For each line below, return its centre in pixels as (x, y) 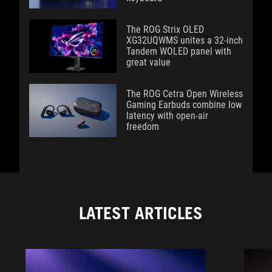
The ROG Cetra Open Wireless (185, 94)
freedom (143, 127)
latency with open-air (167, 116)
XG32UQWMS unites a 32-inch (185, 40)
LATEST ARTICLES (141, 213)
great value (148, 62)
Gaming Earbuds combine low (184, 105)
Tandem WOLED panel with (179, 51)
